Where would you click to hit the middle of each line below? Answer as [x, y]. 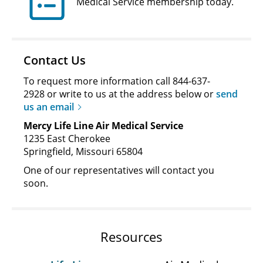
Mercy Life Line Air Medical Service [103, 125]
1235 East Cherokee [67, 138]
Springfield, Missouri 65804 [83, 151]
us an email [49, 107]
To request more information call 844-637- [117, 81]
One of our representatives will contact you [119, 170]
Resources [131, 236]
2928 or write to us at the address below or [120, 94]
